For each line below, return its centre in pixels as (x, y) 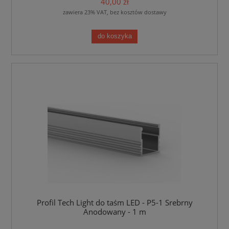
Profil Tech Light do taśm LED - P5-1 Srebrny (114, 202)
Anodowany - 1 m (114, 212)
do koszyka (114, 36)
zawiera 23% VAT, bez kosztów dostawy (114, 12)
